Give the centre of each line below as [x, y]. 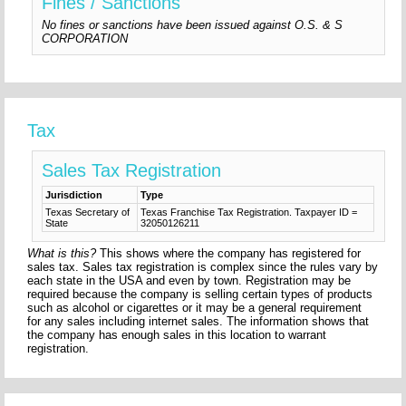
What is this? [62, 254]
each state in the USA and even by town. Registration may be [189, 281]
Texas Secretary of [88, 213]
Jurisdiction [74, 195]
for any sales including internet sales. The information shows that [198, 322]
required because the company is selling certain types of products [200, 295]
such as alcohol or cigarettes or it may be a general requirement [195, 308]
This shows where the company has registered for [229, 254]
